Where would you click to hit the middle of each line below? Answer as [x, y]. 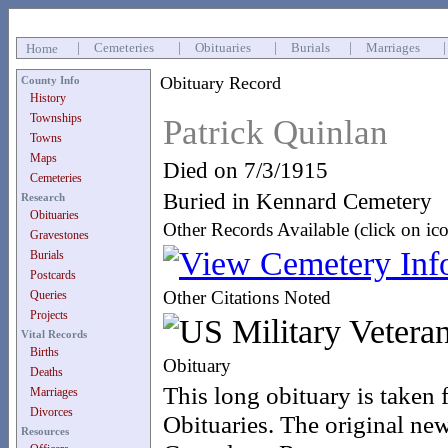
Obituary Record [220, 83]
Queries [48, 295]
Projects [49, 315]
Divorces [51, 412]
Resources [45, 431]
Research [43, 197]
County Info [50, 80]
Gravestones [59, 235]
